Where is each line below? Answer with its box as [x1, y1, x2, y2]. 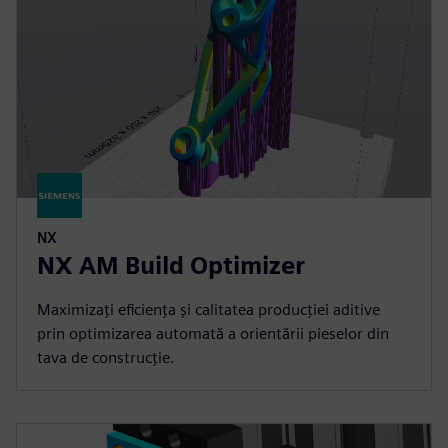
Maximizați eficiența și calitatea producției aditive [37, 300, 380, 320]
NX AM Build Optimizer [37, 251, 305, 281]
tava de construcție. [37, 348, 175, 368]
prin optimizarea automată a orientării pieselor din [37, 324, 389, 344]
